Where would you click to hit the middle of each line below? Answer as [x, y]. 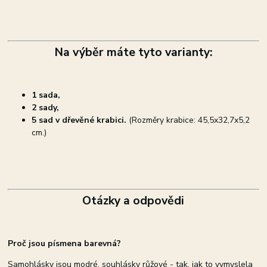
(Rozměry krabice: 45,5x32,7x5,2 [188, 120]
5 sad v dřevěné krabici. [79, 120]
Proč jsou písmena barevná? [65, 244]
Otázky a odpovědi [133, 201]
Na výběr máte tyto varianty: [133, 52]
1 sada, [46, 95]
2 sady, [46, 108]
